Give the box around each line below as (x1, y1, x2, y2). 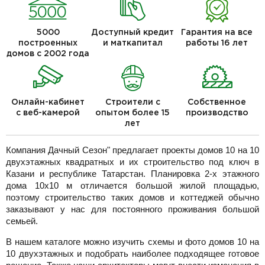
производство (185, 109, 248, 117)
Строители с (105, 99, 160, 106)
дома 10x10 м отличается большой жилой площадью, (6, 180, 259, 191)
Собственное (188, 99, 247, 106)
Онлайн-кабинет (11, 99, 85, 106)
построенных (18, 40, 78, 47)
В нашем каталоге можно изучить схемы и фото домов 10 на (6, 237, 259, 247)
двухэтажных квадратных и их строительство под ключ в (6, 157, 259, 167)
